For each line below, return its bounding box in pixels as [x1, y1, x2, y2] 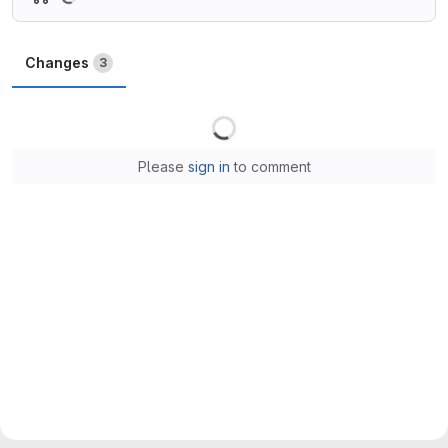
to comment [229, 158, 311, 175]
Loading [235, 106, 288, 123]
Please [137, 158, 188, 175]
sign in [187, 158, 230, 175]
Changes [25, 54, 89, 71]
